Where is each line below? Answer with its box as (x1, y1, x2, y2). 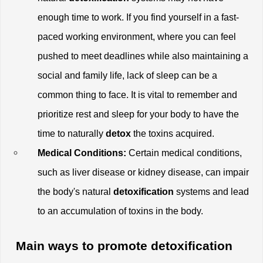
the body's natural (38, 186, 114, 197)
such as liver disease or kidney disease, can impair (38, 167, 249, 177)
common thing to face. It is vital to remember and (38, 89, 238, 100)
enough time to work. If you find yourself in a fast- (38, 12, 240, 22)
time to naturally (38, 128, 104, 139)
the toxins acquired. (131, 128, 217, 139)
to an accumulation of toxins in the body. (38, 205, 204, 216)
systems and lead (174, 186, 249, 197)
